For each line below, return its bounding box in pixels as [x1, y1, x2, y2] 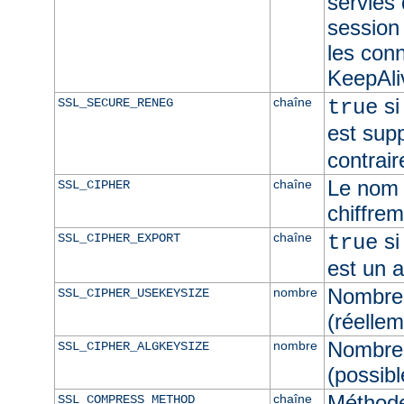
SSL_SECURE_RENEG [57, 95, 173, 110]
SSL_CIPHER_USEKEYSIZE [57, 285, 209, 300]
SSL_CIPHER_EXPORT [57, 230, 180, 245]
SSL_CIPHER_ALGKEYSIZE [57, 338, 209, 353]
